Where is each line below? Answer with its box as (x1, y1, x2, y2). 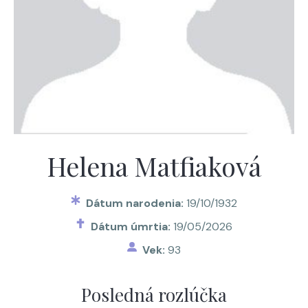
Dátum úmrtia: (91, 219, 174, 234)
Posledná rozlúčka (81, 283, 227, 307)
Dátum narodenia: (86, 196, 187, 210)
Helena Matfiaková (47, 148, 261, 184)
